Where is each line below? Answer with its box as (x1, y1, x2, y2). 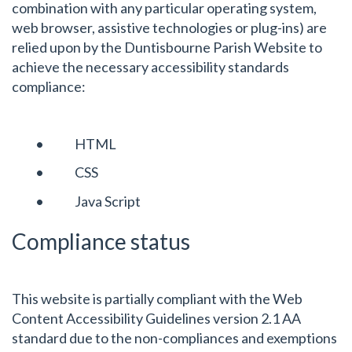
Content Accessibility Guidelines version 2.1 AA (12, 309, 301, 327)
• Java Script (35, 192, 141, 210)
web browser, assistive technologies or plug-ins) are (12, 18, 327, 36)
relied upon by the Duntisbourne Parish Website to (12, 38, 322, 56)
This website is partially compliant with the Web (12, 289, 302, 307)
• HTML (35, 134, 116, 152)
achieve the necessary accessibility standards (12, 57, 289, 75)
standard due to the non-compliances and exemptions (12, 328, 337, 346)
